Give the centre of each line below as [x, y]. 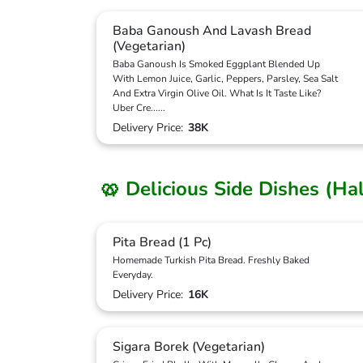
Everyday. [133, 275]
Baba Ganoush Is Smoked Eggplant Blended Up [216, 64]
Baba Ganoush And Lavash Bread [212, 31]
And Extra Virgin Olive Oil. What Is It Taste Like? [217, 93]
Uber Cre [132, 108]
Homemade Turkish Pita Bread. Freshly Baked [211, 260]
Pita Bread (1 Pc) [162, 242]
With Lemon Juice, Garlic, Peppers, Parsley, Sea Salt [225, 79]
